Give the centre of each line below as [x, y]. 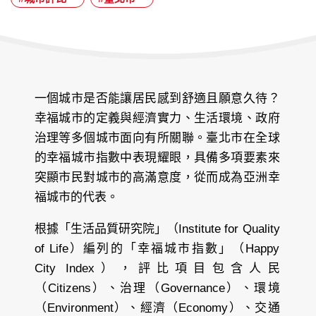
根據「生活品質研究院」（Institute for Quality [157, 229]
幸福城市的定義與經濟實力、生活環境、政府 [157, 119]
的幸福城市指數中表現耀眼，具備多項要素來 [157, 158]
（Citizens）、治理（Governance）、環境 [157, 288]
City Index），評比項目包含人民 [157, 269]
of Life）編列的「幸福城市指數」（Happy [157, 249]
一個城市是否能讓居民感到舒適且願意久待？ [157, 99]
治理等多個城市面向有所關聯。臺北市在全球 [157, 138]
